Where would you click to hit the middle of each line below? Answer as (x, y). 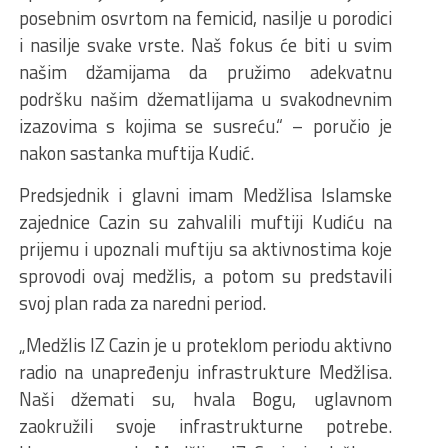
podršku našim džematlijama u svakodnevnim (205, 99)
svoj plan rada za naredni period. (142, 303)
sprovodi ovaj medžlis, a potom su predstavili (205, 276)
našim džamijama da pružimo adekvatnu (205, 72)
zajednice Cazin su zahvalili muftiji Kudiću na (205, 222)
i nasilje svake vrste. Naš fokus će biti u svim (205, 45)
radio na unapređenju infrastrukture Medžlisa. (205, 372)
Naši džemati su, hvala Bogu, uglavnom (205, 399)
